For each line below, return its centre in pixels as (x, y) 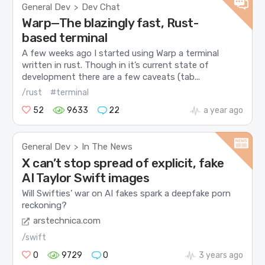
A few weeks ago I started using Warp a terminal (121, 53)
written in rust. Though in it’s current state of (116, 65)
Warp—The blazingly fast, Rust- (110, 22)
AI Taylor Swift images (86, 177)
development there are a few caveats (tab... (111, 77)
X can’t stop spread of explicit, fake (123, 163)
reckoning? (45, 205)
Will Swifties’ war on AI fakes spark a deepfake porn (127, 193)
